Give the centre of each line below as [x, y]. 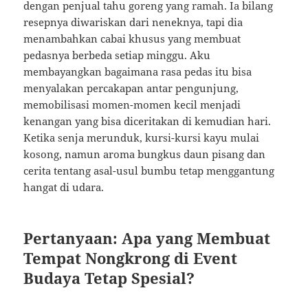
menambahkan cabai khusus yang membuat [132, 39]
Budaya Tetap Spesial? [109, 278]
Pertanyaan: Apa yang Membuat [147, 238]
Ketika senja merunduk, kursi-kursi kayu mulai [142, 138]
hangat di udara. [64, 187]
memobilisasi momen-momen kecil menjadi [132, 105]
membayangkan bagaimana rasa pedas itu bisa [138, 72]
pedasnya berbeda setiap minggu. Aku [117, 55]
